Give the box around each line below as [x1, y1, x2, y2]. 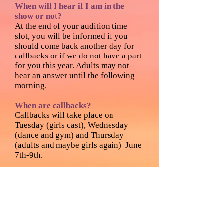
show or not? [15, 11, 62, 21]
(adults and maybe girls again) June [15, 140, 142, 150]
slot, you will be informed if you [15, 31, 128, 41]
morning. [15, 81, 49, 90]
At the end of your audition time [15, 21, 127, 31]
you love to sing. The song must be [15, 190, 137, 199]
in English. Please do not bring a [15, 200, 128, 209]
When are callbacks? [15, 101, 91, 110]
